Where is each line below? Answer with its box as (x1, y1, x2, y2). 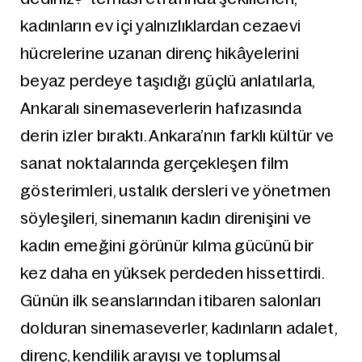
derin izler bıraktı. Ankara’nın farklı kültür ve (20, 127, 335, 145)
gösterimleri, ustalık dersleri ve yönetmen (20, 182, 331, 200)
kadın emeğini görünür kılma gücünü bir (20, 237, 314, 255)
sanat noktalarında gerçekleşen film (20, 154, 289, 172)
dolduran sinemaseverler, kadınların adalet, (20, 319, 337, 337)
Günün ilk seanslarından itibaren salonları (20, 292, 322, 309)
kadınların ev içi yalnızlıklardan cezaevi (20, 17, 301, 35)
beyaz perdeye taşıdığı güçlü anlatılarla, (20, 72, 315, 90)
